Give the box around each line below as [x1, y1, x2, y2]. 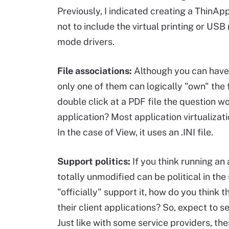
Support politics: [57, 156, 130, 167]
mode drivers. [57, 36, 114, 47]
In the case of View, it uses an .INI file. [57, 127, 213, 138]
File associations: [57, 65, 132, 76]
